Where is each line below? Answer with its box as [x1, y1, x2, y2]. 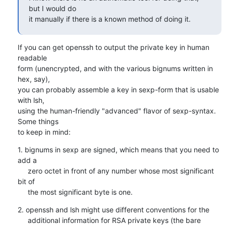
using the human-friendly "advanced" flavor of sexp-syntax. [17, 106, 216, 115]
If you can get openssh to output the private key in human [17, 42, 209, 51]
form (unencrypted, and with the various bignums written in [17, 64, 213, 73]
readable [17, 53, 47, 62]
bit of [17, 177, 35, 186]
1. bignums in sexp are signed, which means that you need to [17, 145, 219, 154]
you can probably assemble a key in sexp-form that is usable [17, 85, 219, 94]
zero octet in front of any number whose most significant [17, 166, 28, 175]
